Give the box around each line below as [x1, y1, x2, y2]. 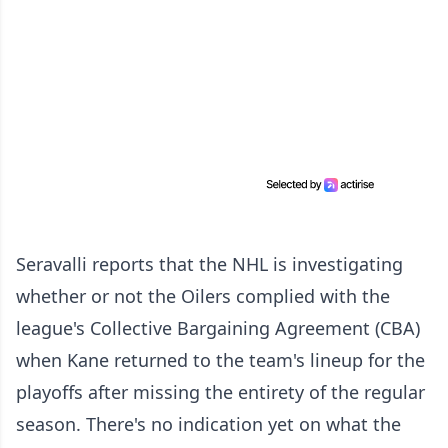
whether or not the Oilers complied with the [16, 284, 390, 309]
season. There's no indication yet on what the [16, 412, 401, 437]
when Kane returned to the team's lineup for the [16, 348, 425, 373]
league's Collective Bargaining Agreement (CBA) [16, 316, 420, 341]
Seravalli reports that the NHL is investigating [16, 252, 403, 277]
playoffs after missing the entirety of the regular [16, 380, 425, 405]
